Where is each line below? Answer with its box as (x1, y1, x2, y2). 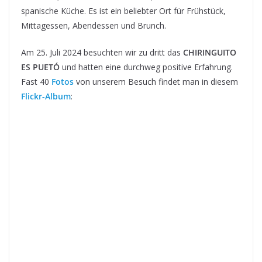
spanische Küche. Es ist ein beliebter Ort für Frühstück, (21, 5, 226, 16)
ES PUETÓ (21, 61, 60, 73)
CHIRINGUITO (183, 46, 236, 58)
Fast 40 (21, 75, 51, 87)
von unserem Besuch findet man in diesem (74, 75, 238, 87)
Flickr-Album (21, 90, 71, 102)
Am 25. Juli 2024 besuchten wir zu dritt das (21, 46, 183, 58)
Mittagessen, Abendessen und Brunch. (21, 19, 166, 31)
